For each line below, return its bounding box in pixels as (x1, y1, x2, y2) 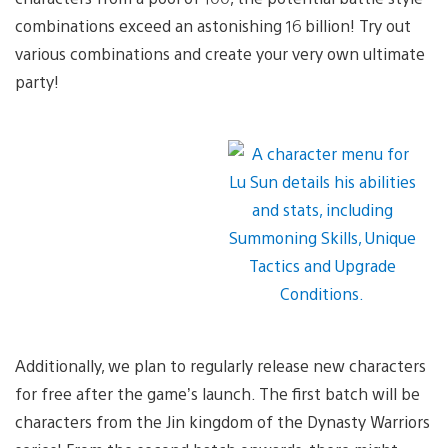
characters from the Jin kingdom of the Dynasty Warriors (15, 410, 430, 432)
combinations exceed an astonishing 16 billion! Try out (15, 14, 411, 36)
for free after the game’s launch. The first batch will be (15, 382, 420, 404)
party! (15, 70, 59, 92)
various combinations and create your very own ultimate (15, 42, 425, 64)
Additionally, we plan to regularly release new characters (15, 354, 426, 376)
